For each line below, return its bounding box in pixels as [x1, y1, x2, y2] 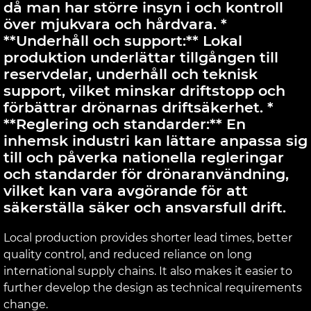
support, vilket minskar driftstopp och [3, 81, 285, 99]
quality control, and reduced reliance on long [3, 247, 252, 261]
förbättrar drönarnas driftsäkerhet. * [3, 98, 274, 116]
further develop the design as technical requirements [3, 280, 302, 294]
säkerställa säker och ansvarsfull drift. [3, 198, 286, 216]
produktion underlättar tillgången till [3, 48, 278, 66]
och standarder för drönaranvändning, [3, 165, 289, 183]
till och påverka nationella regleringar [3, 148, 284, 166]
